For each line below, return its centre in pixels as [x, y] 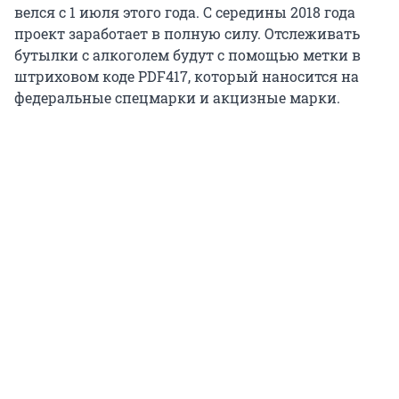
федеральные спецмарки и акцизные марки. [177, 97]
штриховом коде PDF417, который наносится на [187, 76]
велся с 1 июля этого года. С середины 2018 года [185, 12]
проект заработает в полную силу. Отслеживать [187, 33]
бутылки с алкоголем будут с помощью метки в [187, 54]
